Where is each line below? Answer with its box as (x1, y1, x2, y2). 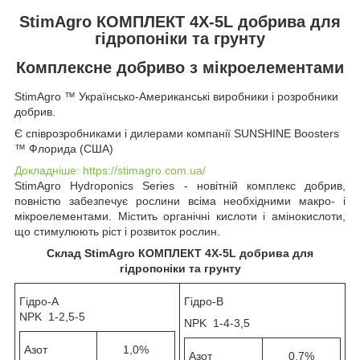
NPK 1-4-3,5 (184, 317, 250, 330)
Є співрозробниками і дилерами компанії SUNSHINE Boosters (14, 127, 339, 141)
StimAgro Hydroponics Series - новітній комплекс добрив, (14, 179, 346, 193)
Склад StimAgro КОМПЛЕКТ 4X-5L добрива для (47, 247, 313, 260)
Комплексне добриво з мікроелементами (16, 59, 344, 77)
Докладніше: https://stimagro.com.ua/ (14, 164, 206, 178)
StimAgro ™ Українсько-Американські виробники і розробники (14, 90, 338, 104)
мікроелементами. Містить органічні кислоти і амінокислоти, (14, 210, 346, 223)
